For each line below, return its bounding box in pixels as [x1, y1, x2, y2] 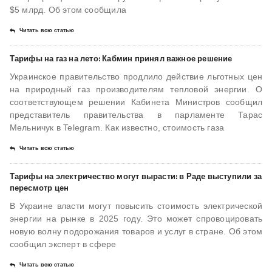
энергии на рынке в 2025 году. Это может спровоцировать [9, 214, 263, 224]
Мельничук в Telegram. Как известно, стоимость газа [9, 123, 225, 133]
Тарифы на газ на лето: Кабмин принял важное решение [9, 52, 233, 65]
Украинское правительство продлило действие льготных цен [9, 72, 263, 82]
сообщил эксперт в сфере [9, 239, 117, 250]
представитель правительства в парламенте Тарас [9, 110, 263, 120]
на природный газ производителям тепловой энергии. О [9, 84, 263, 95]
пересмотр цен [9, 182, 69, 194]
